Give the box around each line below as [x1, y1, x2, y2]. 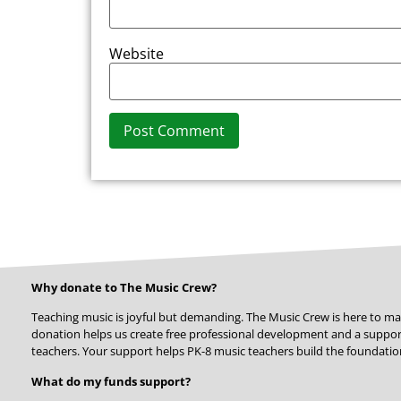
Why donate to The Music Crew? [31, 278, 217, 295]
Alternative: [109, 164, 186, 184]
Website [109, 43, 164, 64]
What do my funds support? [31, 372, 191, 389]
